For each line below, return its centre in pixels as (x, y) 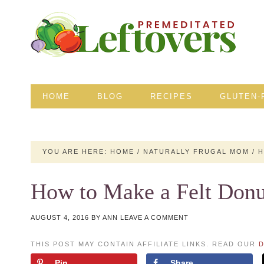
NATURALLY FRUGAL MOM (196, 152)
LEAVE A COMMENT (154, 217)
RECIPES (171, 96)
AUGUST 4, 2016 (60, 217)
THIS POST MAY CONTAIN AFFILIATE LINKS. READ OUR (145, 244)
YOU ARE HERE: (76, 152)
